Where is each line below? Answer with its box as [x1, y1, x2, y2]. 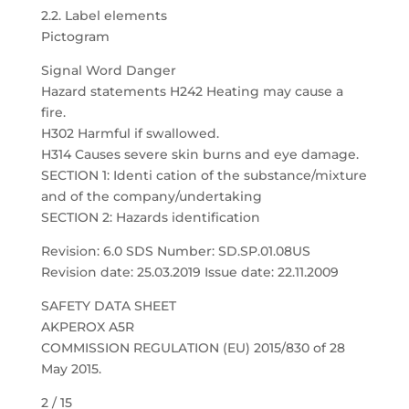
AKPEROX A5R [40, 319, 134, 335]
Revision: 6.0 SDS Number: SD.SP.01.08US [40, 243, 310, 259]
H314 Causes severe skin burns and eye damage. [40, 146, 359, 163]
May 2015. [40, 361, 101, 377]
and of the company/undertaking [40, 188, 262, 204]
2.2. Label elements [40, 7, 167, 24]
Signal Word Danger [40, 62, 176, 79]
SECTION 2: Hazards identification [40, 209, 260, 225]
